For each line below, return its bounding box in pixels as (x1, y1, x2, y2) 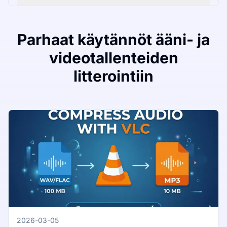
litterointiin (73, 67, 154, 86)
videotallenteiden (49, 49, 178, 67)
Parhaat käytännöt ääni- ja (17, 30, 210, 49)
